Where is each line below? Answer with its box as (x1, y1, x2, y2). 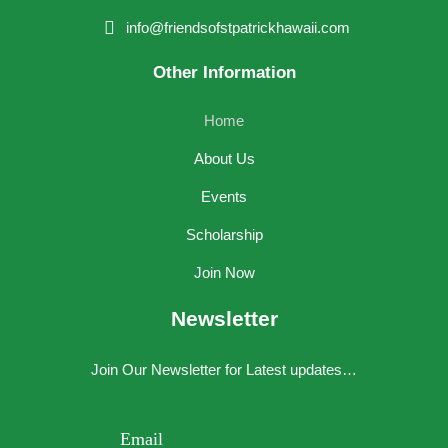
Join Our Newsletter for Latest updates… (91, 361, 357, 379)
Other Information (152, 63, 296, 83)
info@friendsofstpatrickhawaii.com (125, 19, 350, 37)
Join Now (193, 264, 255, 282)
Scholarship (185, 226, 263, 244)
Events (201, 188, 247, 206)
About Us (193, 150, 255, 168)
